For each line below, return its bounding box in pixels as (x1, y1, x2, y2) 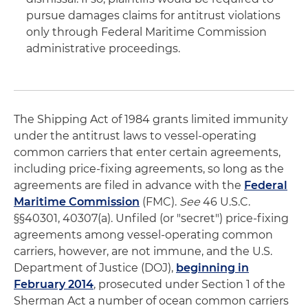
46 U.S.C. (200, 195, 250, 208)
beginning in (176, 261, 249, 274)
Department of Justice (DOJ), (14, 261, 176, 274)
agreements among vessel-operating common (14, 228, 273, 241)
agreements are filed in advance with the (14, 179, 244, 192)
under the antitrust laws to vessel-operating (14, 129, 256, 142)
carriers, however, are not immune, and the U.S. (14, 245, 272, 258)
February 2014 (14, 278, 93, 291)
